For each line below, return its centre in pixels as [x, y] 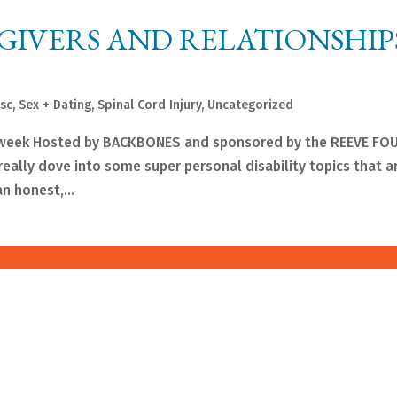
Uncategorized [251, 105]
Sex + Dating [55, 105]
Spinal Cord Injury [150, 105]
